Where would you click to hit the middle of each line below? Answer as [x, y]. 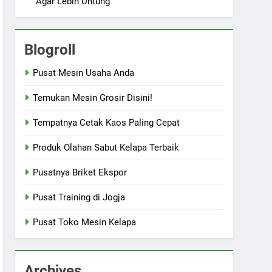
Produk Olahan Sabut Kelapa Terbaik [106, 148]
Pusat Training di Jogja [79, 197]
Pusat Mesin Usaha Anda [84, 73]
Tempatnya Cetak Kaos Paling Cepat [107, 123]
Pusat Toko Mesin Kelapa [85, 222]
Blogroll [50, 50]
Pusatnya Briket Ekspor [80, 172]
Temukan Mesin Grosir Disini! [93, 98]
